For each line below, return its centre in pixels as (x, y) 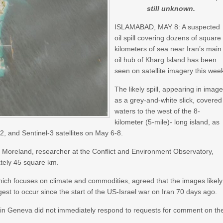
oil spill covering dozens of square (168, 38)
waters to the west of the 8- (158, 111)
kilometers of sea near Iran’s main (168, 49)
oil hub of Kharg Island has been (166, 60)
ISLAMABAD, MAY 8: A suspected (167, 27)
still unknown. (171, 8)
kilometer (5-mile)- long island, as (167, 122)
